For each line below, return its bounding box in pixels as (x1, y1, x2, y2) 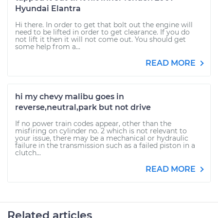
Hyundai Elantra (15, 4, 81, 13)
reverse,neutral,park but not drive (15, 103, 151, 112)
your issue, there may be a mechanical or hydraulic (15, 134, 188, 143)
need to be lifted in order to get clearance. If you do (15, 28, 190, 36)
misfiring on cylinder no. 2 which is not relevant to (15, 127, 187, 135)
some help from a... (15, 42, 80, 51)
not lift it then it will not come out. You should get (15, 35, 186, 44)
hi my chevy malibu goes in (15, 92, 124, 101)
